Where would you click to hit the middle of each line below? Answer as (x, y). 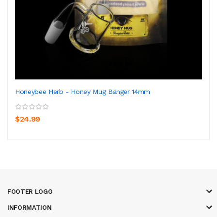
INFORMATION (30, 207)
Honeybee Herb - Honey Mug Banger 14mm (83, 91)
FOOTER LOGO (30, 191)
